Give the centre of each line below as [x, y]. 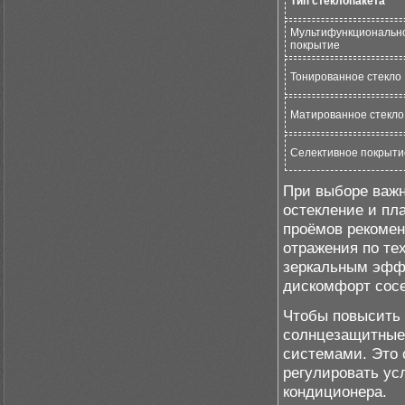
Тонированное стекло [346, 77]
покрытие [315, 45]
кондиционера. [335, 391]
